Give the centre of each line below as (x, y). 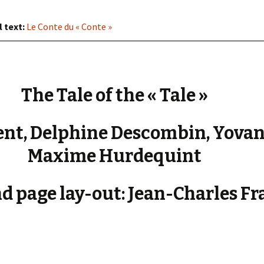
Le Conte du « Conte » (69, 27)
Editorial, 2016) (215, 11)
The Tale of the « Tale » (114, 95)
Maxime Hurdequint (114, 156)
